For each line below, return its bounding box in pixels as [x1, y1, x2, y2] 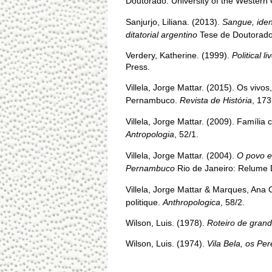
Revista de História [180, 95, 252, 105]
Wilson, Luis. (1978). [126, 218, 207, 228]
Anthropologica [163, 197, 220, 207]
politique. [126, 197, 163, 207]
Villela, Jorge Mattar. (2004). [126, 151, 237, 160]
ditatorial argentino [126, 30, 197, 39]
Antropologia [126, 129, 174, 139]
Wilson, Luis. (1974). [126, 239, 207, 248]
